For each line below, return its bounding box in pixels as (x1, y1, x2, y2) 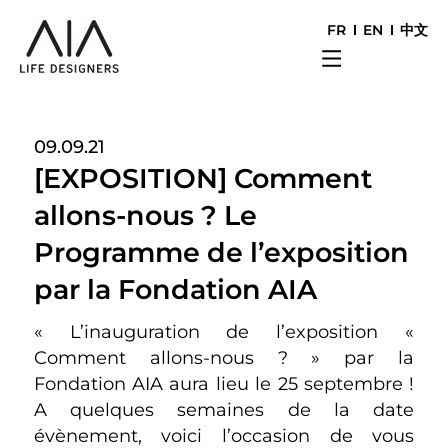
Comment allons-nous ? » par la (33, 347, 415, 369)
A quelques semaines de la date (33, 399, 415, 421)
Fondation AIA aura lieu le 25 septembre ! (33, 373, 415, 395)
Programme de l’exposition (33, 235, 409, 269)
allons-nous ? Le (33, 198, 257, 232)
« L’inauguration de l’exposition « (33, 321, 415, 343)
